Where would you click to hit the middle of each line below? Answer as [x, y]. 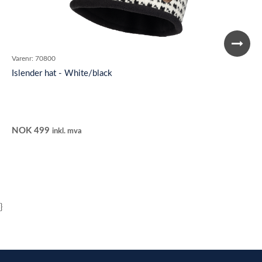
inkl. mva [67, 131]
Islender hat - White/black [62, 73]
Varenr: [23, 58]
